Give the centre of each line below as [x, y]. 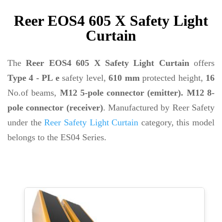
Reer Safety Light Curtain [91, 122]
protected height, [173, 78]
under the [26, 122]
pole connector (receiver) [55, 108]
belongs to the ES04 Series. [57, 137]
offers [202, 63]
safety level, [84, 78]
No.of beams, [34, 93]
